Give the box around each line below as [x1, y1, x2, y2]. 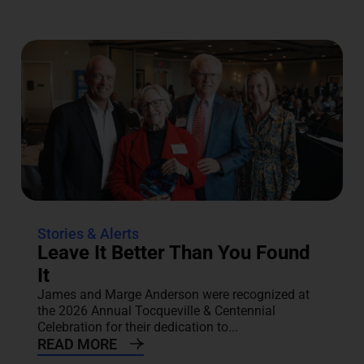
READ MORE [37, 336, 117, 353]
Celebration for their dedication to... [37, 319, 238, 336]
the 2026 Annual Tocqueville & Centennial [37, 303, 275, 319]
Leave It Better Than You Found [37, 241, 310, 265]
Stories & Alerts [37, 225, 139, 243]
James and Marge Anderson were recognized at [37, 287, 310, 303]
